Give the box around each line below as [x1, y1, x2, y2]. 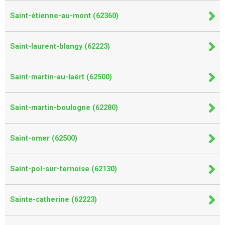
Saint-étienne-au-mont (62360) [10, 11, 119, 20]
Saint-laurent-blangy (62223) [10, 42, 110, 51]
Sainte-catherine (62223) [10, 195, 97, 204]
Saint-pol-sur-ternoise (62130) [10, 164, 117, 173]
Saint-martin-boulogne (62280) [10, 103, 118, 112]
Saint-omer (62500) [10, 134, 77, 143]
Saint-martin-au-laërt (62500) [10, 72, 112, 81]
